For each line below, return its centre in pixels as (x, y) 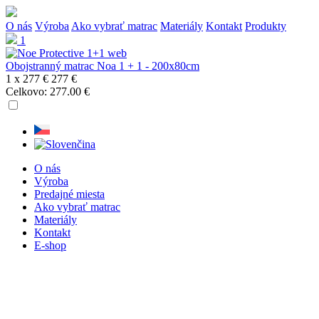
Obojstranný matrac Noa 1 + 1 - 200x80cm (103, 66)
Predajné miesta (69, 194)
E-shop (50, 245)
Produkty (266, 26)
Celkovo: (26, 91)
